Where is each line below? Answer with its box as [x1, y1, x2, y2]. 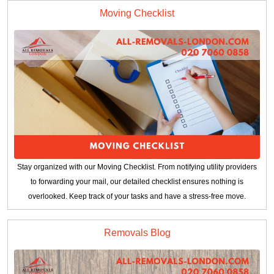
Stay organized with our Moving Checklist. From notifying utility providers [17, 162, 257, 171]
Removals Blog [103, 227, 171, 238]
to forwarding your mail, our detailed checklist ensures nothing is [31, 177, 243, 186]
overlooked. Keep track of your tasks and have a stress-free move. [28, 191, 246, 201]
